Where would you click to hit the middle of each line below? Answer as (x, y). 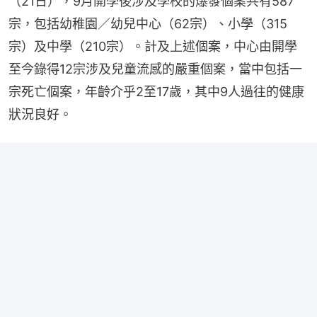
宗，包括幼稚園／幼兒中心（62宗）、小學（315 (148, 23)
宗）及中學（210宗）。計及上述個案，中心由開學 (153, 46)
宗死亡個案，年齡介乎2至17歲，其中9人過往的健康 (156, 91)
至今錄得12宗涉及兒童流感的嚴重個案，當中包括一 (155, 69)
